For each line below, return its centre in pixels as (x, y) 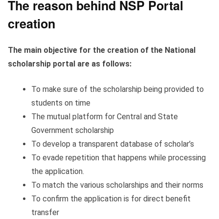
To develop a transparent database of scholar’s (114, 144)
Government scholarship (73, 131)
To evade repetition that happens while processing (119, 158)
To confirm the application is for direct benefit (111, 199)
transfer (45, 213)
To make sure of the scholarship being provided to (118, 89)
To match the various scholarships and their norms (117, 185)
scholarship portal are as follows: (70, 64)
